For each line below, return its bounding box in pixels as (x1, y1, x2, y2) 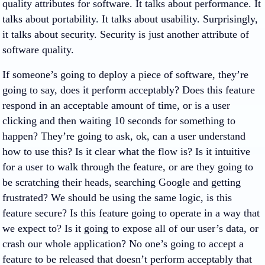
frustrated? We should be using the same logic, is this (2, 192, 232, 203)
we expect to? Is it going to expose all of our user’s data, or (2, 222, 258, 234)
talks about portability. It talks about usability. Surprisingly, (2, 13, 258, 25)
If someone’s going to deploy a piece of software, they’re (2, 69, 248, 80)
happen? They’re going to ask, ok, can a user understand (2, 130, 245, 142)
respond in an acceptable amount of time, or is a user (2, 99, 230, 111)
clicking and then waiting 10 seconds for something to (2, 115, 235, 127)
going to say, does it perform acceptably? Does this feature (2, 84, 255, 96)
